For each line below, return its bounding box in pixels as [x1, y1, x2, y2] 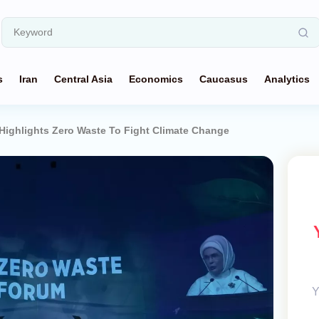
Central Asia [54, 73, 113, 85]
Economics [129, 73, 183, 85]
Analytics [264, 73, 310, 85]
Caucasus [199, 73, 248, 85]
